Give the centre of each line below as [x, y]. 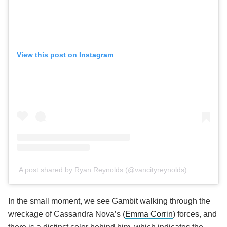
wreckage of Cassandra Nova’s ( [67, 214]
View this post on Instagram [65, 55]
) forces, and [195, 214]
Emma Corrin [149, 214]
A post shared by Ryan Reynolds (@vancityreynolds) [103, 170]
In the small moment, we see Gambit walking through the [109, 201]
